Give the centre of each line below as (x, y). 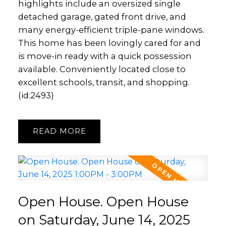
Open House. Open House (103, 202)
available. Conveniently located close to (102, 69)
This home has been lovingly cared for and (109, 43)
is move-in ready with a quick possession (105, 56)
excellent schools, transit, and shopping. (104, 82)
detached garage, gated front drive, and (102, 16)
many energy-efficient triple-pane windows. (111, 30)
